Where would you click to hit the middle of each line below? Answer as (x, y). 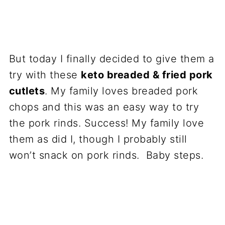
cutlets (27, 91)
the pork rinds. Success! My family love (106, 123)
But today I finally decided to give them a (111, 59)
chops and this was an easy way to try (104, 107)
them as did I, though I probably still (98, 139)
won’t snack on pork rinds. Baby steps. (106, 155)
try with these (45, 75)
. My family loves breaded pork (122, 91)
